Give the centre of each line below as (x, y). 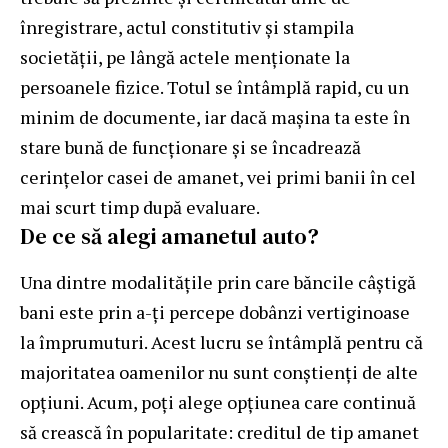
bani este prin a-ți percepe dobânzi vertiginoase (215, 311)
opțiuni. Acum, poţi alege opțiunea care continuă (218, 401)
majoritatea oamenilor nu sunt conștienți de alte (219, 371)
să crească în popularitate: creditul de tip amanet (219, 431)
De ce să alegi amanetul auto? (169, 235)
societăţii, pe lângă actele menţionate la (185, 56)
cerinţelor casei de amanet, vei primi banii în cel (218, 176)
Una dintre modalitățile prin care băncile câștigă (218, 281)
